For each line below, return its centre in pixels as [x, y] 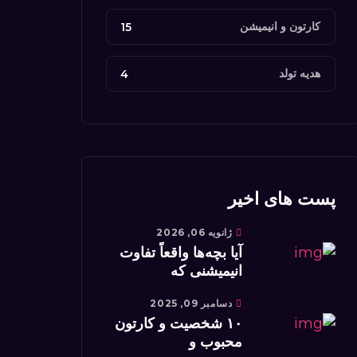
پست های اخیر [282, 199]
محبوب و [216, 342]
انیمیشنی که [206, 271]
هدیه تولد [300, 73]
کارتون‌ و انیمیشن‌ [280, 26]
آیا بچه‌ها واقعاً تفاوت [181, 253]
